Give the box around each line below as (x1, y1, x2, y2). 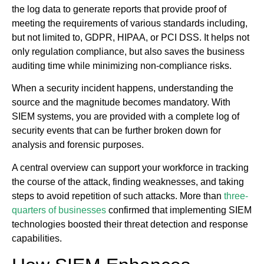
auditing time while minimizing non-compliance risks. (12, 60, 232, 71)
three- (224, 190, 248, 201)
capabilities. (12, 233, 62, 243)
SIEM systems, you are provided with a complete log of (12, 111, 239, 122)
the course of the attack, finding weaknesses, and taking (12, 176, 244, 187)
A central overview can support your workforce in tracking (12, 162, 249, 173)
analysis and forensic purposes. (12, 140, 144, 150)
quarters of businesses (12, 204, 106, 215)
